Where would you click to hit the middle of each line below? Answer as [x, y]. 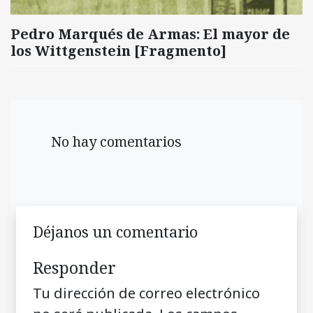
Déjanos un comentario [115, 231]
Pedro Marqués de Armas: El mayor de [150, 34]
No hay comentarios [113, 141]
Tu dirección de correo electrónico [146, 293]
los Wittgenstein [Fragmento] [118, 50]
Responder [74, 267]
